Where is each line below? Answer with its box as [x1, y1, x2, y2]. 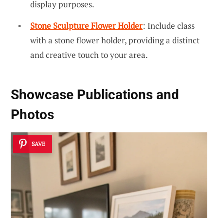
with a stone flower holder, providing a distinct [30, 34, 200, 46]
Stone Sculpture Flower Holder [30, 19, 143, 31]
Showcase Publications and [11, 87, 179, 103]
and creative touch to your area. [30, 49, 148, 60]
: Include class [143, 19, 195, 31]
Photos [11, 107, 54, 123]
